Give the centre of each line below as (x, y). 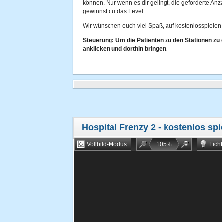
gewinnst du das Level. (114, 11)
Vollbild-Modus (107, 144)
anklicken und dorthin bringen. (125, 49)
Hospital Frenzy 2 (119, 127)
